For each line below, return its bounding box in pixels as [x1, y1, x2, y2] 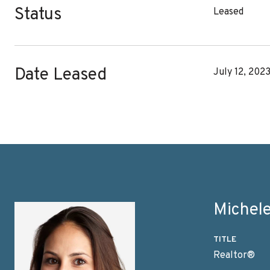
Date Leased [14, 64, 107, 86]
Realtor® [213, 250, 255, 262]
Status [14, 4, 61, 26]
